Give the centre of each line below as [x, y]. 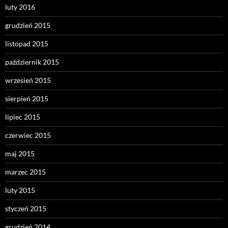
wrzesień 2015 [28, 80]
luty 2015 [20, 190]
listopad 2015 [27, 44]
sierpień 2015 [27, 99]
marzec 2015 [25, 172]
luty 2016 [20, 7]
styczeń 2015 [26, 209]
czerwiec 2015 [28, 135]
